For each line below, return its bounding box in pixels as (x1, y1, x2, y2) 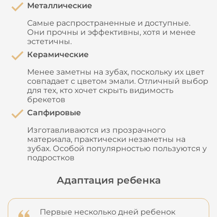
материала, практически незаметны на (27, 135, 186, 144)
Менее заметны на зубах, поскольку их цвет (27, 67, 204, 77)
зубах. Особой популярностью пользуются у (27, 144, 207, 153)
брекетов (27, 95, 65, 104)
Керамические (27, 50, 89, 59)
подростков (27, 153, 75, 162)
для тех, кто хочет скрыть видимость (27, 86, 173, 95)
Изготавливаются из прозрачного (27, 125, 166, 135)
